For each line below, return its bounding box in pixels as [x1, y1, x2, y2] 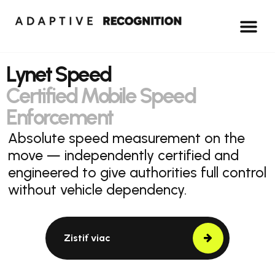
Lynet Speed [6, 61, 111, 87]
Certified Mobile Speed [6, 83, 195, 109]
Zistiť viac [64, 232, 110, 244]
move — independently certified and [8, 147, 239, 164]
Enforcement [6, 104, 113, 130]
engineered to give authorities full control [8, 164, 266, 181]
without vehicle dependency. [8, 181, 187, 198]
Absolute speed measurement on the [8, 130, 245, 147]
